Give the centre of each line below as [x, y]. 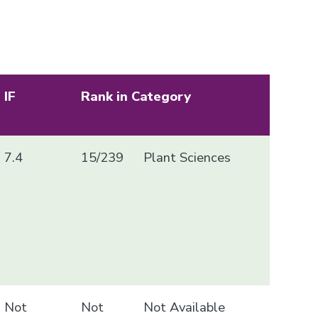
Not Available [184, 307]
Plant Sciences [187, 157]
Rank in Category [136, 96]
